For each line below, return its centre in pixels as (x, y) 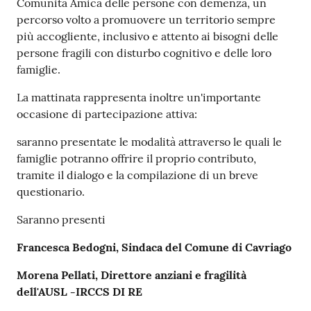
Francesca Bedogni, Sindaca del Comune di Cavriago (154, 247)
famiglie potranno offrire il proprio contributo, (136, 158)
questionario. (51, 191)
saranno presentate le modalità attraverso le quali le (149, 141)
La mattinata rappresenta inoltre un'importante (139, 97)
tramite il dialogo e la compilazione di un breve (137, 175)
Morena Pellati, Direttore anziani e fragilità (132, 275)
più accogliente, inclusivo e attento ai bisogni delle (148, 36)
